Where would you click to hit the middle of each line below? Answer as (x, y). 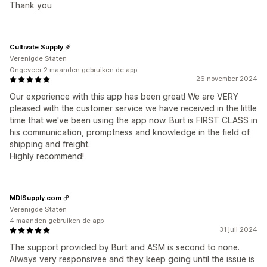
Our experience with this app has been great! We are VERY (124, 96)
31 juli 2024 (238, 229)
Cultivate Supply (36, 47)
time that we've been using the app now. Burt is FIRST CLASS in (133, 120)
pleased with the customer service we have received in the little (133, 108)
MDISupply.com (35, 198)
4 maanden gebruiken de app (57, 221)
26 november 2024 (227, 79)
